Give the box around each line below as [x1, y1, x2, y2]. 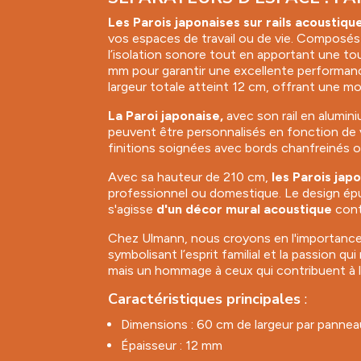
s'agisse [108, 201, 157, 217]
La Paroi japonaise [108, 107, 221, 123]
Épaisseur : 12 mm [121, 337, 223, 353]
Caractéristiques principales [108, 288, 301, 309]
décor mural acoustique [185, 201, 333, 217]
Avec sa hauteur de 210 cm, [108, 168, 269, 185]
